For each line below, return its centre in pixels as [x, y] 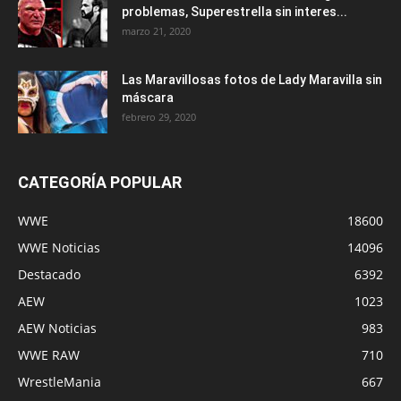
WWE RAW [49, 354]
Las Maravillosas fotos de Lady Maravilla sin [252, 79]
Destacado [49, 274]
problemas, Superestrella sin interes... [235, 11]
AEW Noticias [57, 328]
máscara [148, 97]
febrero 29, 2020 [159, 116]
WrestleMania [60, 381]
